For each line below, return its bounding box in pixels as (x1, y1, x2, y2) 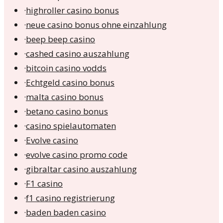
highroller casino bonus (26, 4, 119, 16)
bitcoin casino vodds (26, 62, 107, 74)
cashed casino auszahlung (26, 48, 129, 60)
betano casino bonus (26, 106, 108, 117)
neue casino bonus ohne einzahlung (26, 19, 167, 31)
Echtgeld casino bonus (26, 77, 114, 89)
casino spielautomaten (26, 120, 116, 132)
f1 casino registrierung (26, 192, 115, 204)
